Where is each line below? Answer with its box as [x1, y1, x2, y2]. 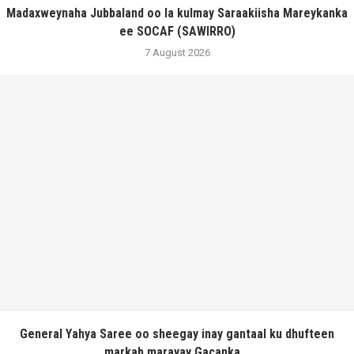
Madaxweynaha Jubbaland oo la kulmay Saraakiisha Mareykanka [6, 5, 348, 21]
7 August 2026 [144, 46, 210, 58]
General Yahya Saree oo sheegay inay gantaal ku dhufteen [20, 326, 334, 341]
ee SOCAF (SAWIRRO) [119, 23, 235, 39]
